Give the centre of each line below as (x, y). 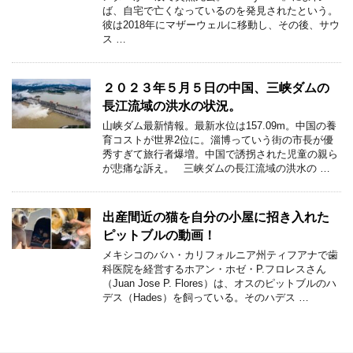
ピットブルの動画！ (159, 235)
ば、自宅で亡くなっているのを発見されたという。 (220, 11)
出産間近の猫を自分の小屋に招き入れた (216, 217)
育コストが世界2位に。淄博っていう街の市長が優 (218, 140)
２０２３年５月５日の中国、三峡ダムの (216, 88)
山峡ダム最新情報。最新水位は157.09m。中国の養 (219, 126)
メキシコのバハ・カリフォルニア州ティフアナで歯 (220, 255)
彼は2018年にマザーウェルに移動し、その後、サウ (221, 25)
